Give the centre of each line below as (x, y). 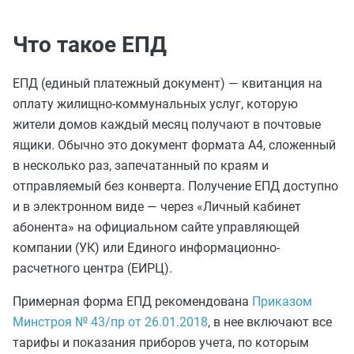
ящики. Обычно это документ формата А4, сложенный (174, 145)
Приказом (282, 301)
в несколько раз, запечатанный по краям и (141, 166)
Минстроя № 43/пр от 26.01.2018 (110, 322)
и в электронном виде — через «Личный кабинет (157, 207)
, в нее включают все (270, 322)
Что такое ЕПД (90, 45)
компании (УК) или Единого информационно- (146, 248)
